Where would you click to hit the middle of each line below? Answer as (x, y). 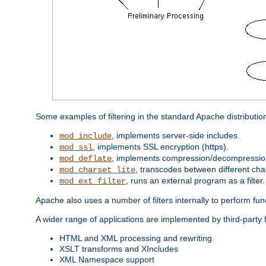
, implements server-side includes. (176, 135)
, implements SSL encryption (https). (161, 146)
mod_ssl (76, 147)
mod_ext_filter (93, 181)
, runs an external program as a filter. (195, 180)
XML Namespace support (107, 259)
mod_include (85, 136)
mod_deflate (85, 158)
